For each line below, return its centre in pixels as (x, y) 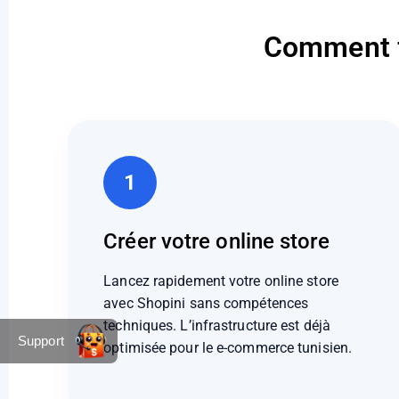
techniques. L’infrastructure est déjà (217, 325)
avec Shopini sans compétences (206, 303)
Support (41, 340)
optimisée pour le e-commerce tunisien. (228, 347)
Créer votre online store (216, 241)
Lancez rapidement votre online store (221, 281)
